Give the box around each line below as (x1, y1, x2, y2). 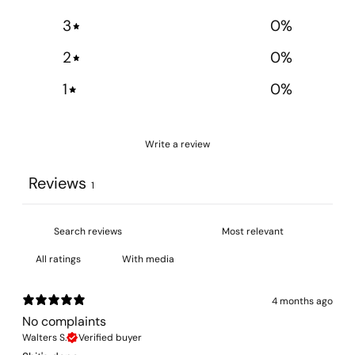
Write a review (145, 138, 210, 151)
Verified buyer (78, 331, 142, 345)
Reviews (29, 173, 86, 194)
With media (122, 253, 174, 266)
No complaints (22, 313, 106, 330)
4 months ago (272, 295, 333, 308)
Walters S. (22, 331, 67, 345)
